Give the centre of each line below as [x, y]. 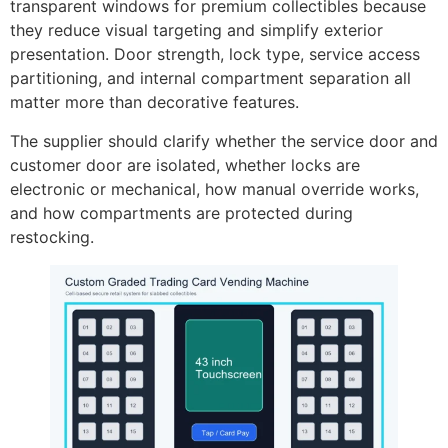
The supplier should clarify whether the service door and [224, 140]
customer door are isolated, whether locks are [185, 164]
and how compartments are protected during [181, 212]
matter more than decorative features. [154, 102]
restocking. [52, 236]
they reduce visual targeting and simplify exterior [196, 30]
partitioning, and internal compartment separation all [210, 78]
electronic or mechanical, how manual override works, [214, 188]
